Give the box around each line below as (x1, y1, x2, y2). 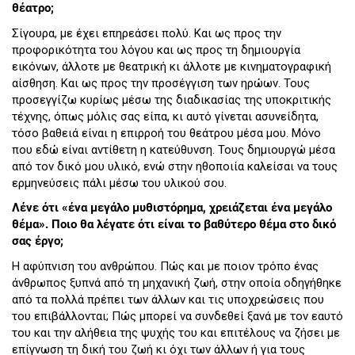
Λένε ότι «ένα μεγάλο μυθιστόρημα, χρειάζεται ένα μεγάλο (12, 200, 332, 216)
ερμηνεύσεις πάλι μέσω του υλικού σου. (12, 175, 227, 190)
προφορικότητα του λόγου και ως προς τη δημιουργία (12, 42, 300, 57)
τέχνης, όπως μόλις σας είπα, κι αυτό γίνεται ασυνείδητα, (12, 109, 319, 124)
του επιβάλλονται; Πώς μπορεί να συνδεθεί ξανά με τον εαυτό (12, 308, 343, 323)
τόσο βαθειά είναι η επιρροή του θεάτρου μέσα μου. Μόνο (12, 125, 321, 140)
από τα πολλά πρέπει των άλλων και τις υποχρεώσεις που (12, 292, 324, 307)
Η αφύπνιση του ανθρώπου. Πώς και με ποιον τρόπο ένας (12, 258, 319, 273)
